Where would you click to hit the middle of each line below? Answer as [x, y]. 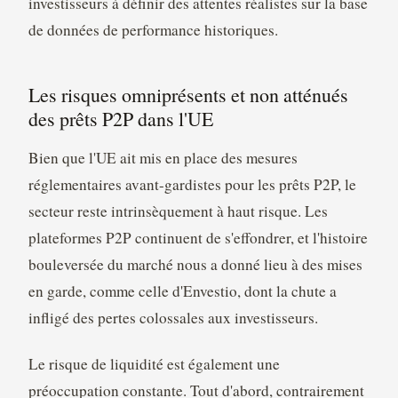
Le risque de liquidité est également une [154, 363]
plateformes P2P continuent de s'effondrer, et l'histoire [198, 237]
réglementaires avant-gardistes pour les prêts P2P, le [192, 184]
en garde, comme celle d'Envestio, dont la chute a [182, 291]
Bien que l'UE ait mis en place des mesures [163, 157]
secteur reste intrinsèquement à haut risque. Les [178, 211]
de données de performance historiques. [153, 30]
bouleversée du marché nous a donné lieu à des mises [195, 264]
